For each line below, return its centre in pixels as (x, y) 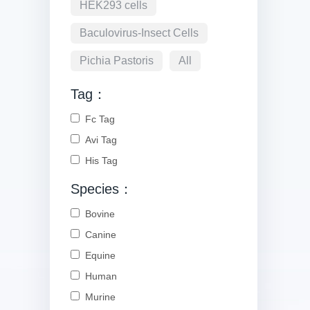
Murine (98, 297)
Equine (98, 255)
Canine (98, 235)
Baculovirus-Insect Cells (139, 33)
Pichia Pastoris (117, 61)
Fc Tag (97, 119)
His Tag (99, 161)
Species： (102, 189)
